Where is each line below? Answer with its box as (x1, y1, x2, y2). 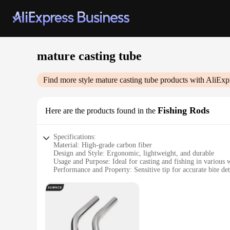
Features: (53, 199, 80, 206)
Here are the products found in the (45, 106, 156, 115)
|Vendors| (53, 207, 80, 215)
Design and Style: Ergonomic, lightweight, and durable (53, 149, 214, 157)
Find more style (43, 75, 95, 84)
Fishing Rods (158, 105, 209, 116)
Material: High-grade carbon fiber (53, 141, 152, 149)
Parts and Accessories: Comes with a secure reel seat (53, 174, 205, 182)
